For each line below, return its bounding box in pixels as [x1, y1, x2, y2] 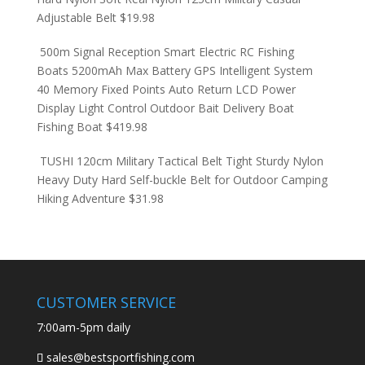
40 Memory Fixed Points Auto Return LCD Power [36, 81, 296, 97]
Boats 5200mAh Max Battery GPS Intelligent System [36, 63, 313, 78]
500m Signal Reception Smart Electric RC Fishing [39, 44, 294, 59]
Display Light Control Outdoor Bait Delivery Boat [36, 100, 294, 116]
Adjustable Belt [36, 10, 117, 25]
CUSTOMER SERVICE [36, 292, 176, 312]
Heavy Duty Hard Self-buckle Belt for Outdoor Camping [36, 172, 328, 187]
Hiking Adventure [36, 191, 125, 206]
